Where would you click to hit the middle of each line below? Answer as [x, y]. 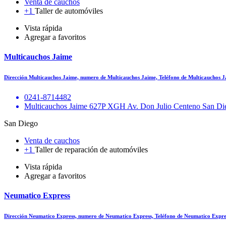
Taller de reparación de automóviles [91, 150]
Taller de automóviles [69, 11]
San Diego [21, 124]
